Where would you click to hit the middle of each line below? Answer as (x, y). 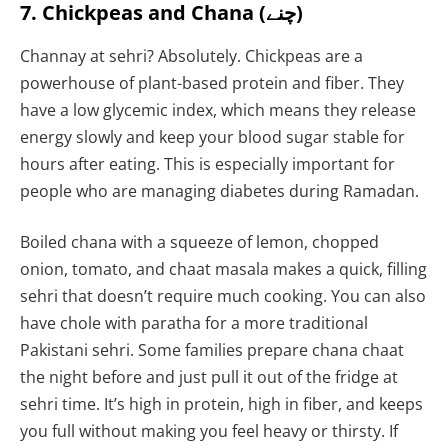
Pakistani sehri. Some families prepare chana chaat (212, 350)
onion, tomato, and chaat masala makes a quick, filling (223, 269)
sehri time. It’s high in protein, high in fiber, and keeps (221, 404)
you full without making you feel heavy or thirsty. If (209, 431)
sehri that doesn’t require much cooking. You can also (223, 296)
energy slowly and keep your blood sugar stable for (212, 136)
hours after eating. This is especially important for (207, 163)
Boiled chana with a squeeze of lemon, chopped (199, 242)
